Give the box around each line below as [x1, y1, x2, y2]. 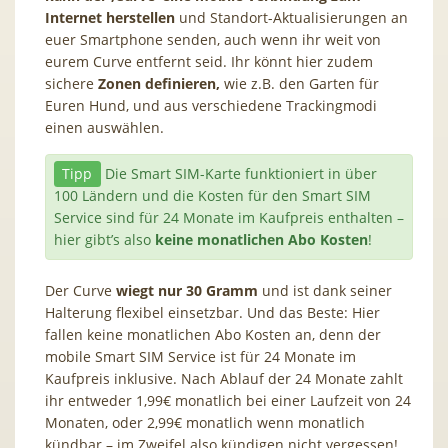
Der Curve [45, 280, 116, 300]
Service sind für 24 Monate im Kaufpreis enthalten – [54, 207, 404, 227]
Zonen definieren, [98, 73, 220, 93]
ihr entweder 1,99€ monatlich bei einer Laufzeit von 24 [45, 390, 411, 410]
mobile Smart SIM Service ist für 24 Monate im [45, 346, 356, 366]
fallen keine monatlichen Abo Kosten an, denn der [45, 324, 381, 344]
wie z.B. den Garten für [220, 73, 379, 93]
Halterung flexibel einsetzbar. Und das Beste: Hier [45, 302, 380, 322]
